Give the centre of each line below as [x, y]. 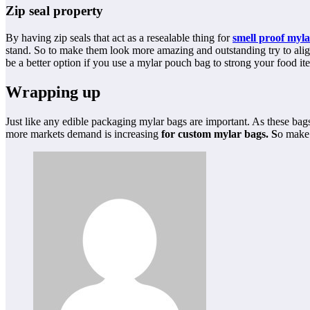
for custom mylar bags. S [219, 134]
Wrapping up [53, 92]
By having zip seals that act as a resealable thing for [119, 38]
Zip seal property [56, 11]
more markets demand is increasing [83, 134]
